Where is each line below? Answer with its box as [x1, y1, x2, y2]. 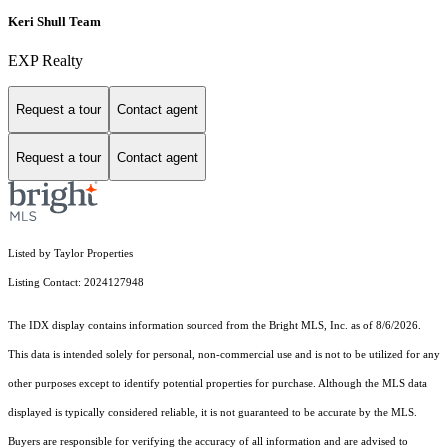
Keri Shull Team [8, 13, 101, 29]
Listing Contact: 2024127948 [8, 277, 147, 289]
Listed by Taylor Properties [8, 248, 133, 260]
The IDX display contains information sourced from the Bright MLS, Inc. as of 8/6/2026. [8, 320, 421, 332]
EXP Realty [8, 51, 83, 69]
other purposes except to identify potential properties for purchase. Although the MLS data [8, 378, 427, 390]
